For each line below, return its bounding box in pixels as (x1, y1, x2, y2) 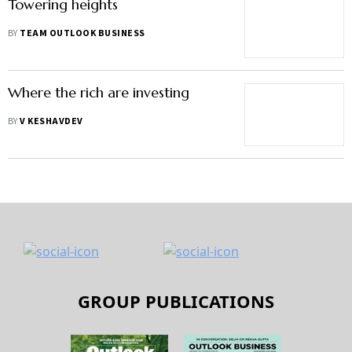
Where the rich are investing (8, 83, 189, 101)
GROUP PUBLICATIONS (78, 289, 274, 313)
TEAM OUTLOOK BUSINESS (20, 27, 145, 40)
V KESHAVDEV (20, 115, 83, 128)
